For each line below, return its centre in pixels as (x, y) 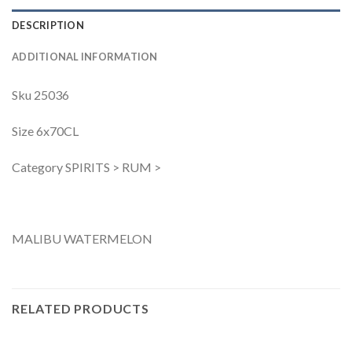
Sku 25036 (40, 95)
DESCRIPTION (48, 26)
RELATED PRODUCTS (81, 309)
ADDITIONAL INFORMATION (85, 57)
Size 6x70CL (45, 130)
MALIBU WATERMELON (82, 239)
